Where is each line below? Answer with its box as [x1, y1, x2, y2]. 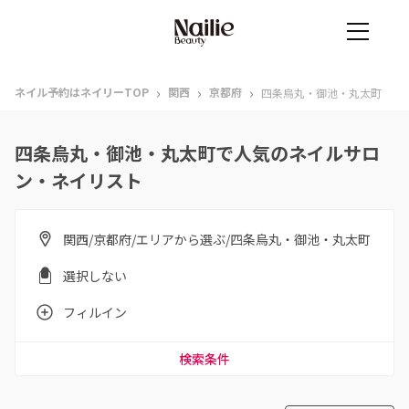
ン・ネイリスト [15, 167, 142, 194]
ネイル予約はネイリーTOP [15, 84, 149, 100]
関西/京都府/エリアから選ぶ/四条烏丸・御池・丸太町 [63, 230, 371, 248]
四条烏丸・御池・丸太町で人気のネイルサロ [15, 140, 380, 166]
